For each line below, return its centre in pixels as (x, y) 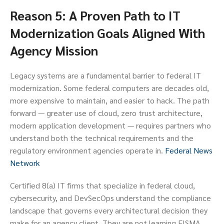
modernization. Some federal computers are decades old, (109, 88)
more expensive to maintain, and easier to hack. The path (110, 100)
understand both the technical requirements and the (102, 138)
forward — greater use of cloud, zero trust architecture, (106, 113)
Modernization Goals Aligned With (107, 33)
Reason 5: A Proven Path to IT (95, 15)
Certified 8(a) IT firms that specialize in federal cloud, (102, 185)
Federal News (189, 150)
